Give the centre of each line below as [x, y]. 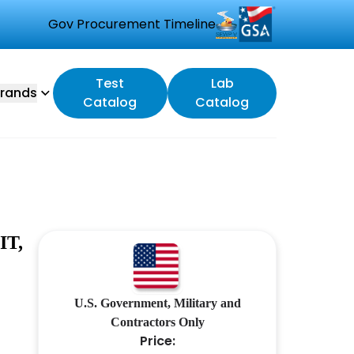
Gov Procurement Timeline [132, 24]
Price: [157, 341]
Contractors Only [157, 322]
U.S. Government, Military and [157, 303]
